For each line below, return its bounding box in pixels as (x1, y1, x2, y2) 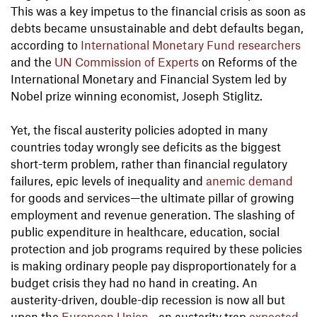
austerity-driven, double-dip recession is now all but (11, 292, 285, 307)
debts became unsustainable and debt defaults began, (11, 21, 304, 35)
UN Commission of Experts (54, 54, 199, 69)
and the (11, 54, 54, 69)
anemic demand (206, 173, 293, 188)
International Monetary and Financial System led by (11, 71, 287, 86)
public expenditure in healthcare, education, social (11, 224, 279, 239)
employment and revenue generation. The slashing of (11, 207, 295, 222)
